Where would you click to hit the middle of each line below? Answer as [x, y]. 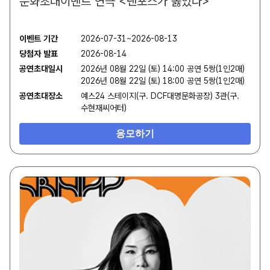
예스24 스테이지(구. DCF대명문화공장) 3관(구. [160, 96]
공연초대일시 [41, 68]
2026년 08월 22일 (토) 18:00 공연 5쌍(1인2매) [163, 80]
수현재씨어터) [104, 108]
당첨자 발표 [39, 53]
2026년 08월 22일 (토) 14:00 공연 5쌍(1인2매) [163, 68]
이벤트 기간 [39, 38]
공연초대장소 [41, 96]
